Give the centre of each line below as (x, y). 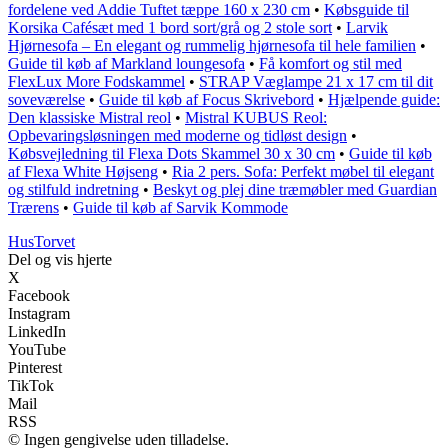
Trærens (33, 208)
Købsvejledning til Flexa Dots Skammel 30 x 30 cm (171, 154)
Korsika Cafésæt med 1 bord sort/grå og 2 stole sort (170, 28)
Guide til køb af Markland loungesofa (126, 64)
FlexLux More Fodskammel (96, 82)
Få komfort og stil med (330, 64)
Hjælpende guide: (384, 100)
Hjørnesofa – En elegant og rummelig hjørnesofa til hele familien (212, 46)
